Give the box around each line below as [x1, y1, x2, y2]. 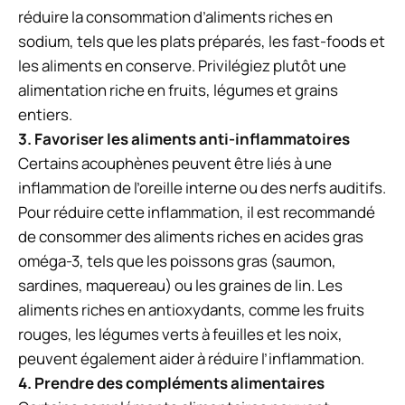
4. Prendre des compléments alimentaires [18, 372, 325, 394]
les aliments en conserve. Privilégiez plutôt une [18, 55, 346, 77]
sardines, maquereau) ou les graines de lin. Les [18, 275, 343, 297]
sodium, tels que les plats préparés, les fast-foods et [18, 31, 385, 52]
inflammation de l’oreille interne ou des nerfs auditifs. [18, 177, 386, 199]
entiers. [18, 104, 72, 126]
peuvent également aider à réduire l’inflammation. [18, 348, 364, 370]
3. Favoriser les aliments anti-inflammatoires [18, 128, 350, 150]
